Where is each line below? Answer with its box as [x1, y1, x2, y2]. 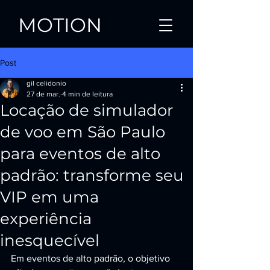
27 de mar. [27, 90, 60, 98]
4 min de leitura [62, 90, 113, 98]
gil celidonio [27, 79, 66, 87]
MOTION [18, 13, 102, 37]
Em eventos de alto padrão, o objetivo [11, 253, 172, 263]
